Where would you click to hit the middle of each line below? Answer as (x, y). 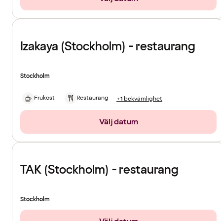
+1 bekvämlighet (139, 99)
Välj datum (118, 122)
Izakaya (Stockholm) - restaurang (108, 47)
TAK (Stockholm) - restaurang (99, 170)
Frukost (44, 98)
